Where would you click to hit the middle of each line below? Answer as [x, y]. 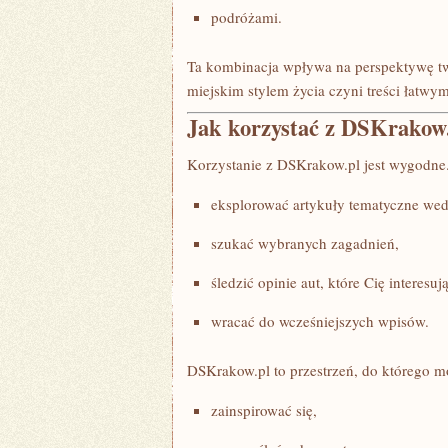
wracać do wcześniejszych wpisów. [320, 321]
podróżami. [246, 17]
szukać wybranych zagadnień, [305, 243]
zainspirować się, [264, 410]
